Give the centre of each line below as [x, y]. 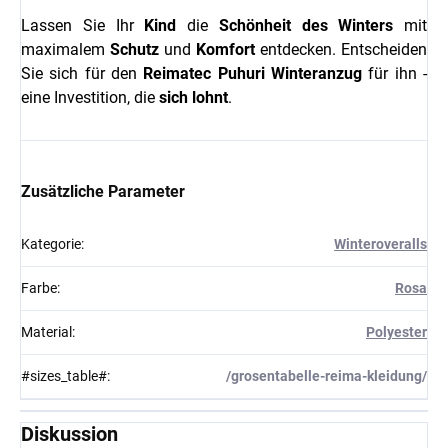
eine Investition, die [90, 98]
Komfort [225, 50]
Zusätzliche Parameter [103, 192]
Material [46, 332]
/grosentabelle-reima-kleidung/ [326, 376]
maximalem [65, 50]
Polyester [396, 332]
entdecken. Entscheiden [341, 50]
